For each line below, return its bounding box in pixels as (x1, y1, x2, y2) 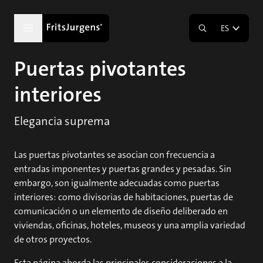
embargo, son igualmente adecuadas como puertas (14, 177, 220, 189)
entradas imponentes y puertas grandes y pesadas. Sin (14, 163, 231, 175)
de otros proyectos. (14, 233, 92, 245)
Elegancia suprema (14, 113, 110, 129)
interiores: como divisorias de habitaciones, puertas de (14, 191, 233, 203)
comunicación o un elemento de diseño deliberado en (14, 205, 228, 217)
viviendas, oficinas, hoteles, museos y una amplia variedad (14, 219, 245, 231)
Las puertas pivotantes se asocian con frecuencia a (14, 149, 215, 161)
